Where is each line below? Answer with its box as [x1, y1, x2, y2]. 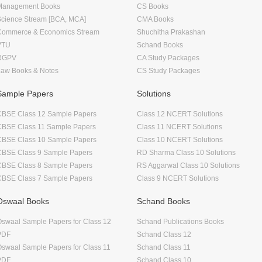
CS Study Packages [137, 66, 200, 75]
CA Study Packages [137, 53, 199, 62]
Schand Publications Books [137, 217, 224, 226]
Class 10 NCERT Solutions [137, 135, 223, 144]
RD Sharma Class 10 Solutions [137, 148, 236, 157]
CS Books [137, 2, 168, 11]
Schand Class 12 [137, 230, 191, 239]
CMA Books [137, 15, 174, 23]
